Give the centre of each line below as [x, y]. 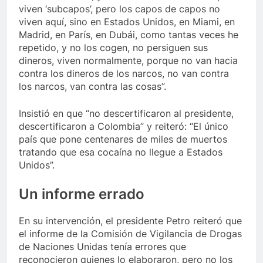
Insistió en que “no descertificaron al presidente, [126, 113]
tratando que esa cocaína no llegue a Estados [121, 152]
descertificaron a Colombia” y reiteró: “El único [124, 126]
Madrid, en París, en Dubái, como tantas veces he [129, 34]
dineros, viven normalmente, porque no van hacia [128, 60]
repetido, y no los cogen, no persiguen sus [113, 47]
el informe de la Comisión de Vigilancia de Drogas [130, 233]
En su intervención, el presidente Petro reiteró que [130, 220]
